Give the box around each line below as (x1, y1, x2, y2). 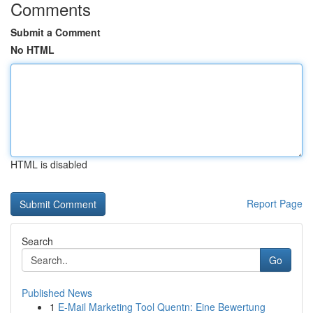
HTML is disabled (10, 157, 87, 171)
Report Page (247, 196, 303, 210)
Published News (22, 286, 92, 300)
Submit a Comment (10, 25, 101, 39)
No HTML (10, 43, 54, 57)
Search (22, 234, 53, 248)
